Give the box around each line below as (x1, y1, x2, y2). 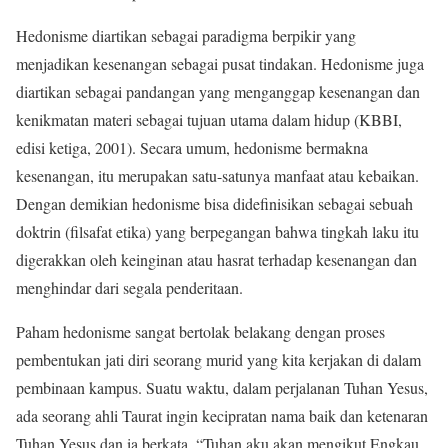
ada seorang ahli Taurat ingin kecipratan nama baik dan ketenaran (16, 405, 428, 427)
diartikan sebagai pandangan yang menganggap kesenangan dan (16, 81, 420, 103)
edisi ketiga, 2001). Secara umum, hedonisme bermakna (16, 137, 368, 159)
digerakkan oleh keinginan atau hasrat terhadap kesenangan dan (16, 249, 417, 271)
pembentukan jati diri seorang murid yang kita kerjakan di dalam (16, 349, 421, 371)
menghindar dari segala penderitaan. (16, 277, 243, 299)
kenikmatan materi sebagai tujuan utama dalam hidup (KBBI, (16, 109, 402, 131)
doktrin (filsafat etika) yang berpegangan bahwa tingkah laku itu (16, 221, 419, 243)
